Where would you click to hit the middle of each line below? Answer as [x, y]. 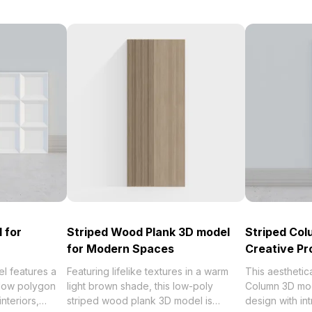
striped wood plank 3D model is [140, 301]
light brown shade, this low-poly [140, 286]
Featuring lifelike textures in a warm [148, 271]
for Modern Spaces [120, 249]
